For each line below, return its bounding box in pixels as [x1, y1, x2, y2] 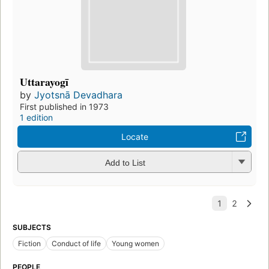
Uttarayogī [20, 74, 68, 90]
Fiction [18, 239, 41, 249]
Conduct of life [52, 239, 101, 249]
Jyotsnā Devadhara [34, 89, 122, 101]
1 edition [20, 112, 53, 123]
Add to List [104, 157, 145, 168]
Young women [112, 239, 159, 249]
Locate [121, 131, 148, 142]
